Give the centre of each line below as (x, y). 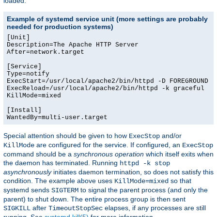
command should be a (39, 154)
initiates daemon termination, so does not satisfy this (132, 172)
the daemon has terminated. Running (62, 163)
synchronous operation (109, 154)
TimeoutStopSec (76, 209)
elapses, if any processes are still (154, 208)
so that (180, 181)
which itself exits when (179, 154)
